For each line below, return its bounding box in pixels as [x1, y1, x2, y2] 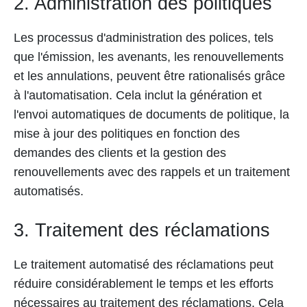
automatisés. [14, 184, 84, 198]
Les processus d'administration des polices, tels [14, 31, 273, 45]
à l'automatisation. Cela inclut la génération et [14, 88, 262, 102]
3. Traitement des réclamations [14, 220, 270, 241]
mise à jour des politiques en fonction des [14, 127, 240, 140]
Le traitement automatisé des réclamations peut [14, 258, 273, 271]
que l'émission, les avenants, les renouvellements [14, 50, 284, 64]
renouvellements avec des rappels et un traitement [14, 165, 290, 179]
